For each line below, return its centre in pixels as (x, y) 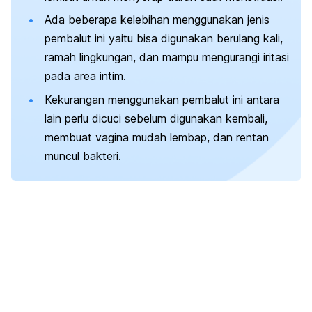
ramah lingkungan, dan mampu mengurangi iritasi (167, 57)
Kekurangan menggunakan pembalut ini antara (162, 99)
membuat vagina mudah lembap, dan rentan (157, 137)
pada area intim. (85, 76)
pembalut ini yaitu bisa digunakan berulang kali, (164, 39)
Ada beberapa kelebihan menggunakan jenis (157, 20)
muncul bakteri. (83, 156)
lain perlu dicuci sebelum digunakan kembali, (156, 118)
